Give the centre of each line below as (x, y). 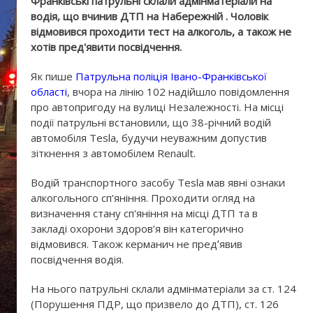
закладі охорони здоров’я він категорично (137, 228)
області (49, 92)
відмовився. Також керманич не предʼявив (137, 244)
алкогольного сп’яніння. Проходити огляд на (143, 198)
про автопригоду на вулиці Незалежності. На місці (157, 107)
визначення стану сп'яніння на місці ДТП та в (144, 213)
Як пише (53, 76)
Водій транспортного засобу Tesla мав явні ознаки (158, 182)
